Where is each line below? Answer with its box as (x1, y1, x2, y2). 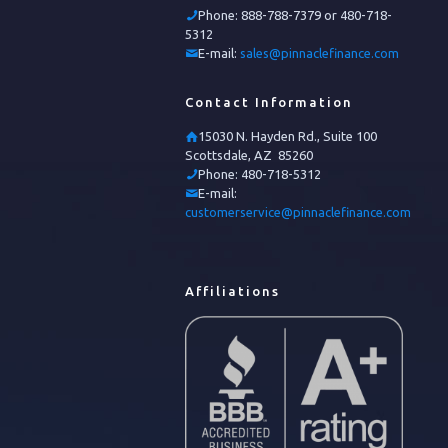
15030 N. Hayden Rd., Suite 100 (198, 129, 377, 144)
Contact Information (185, 95, 353, 110)
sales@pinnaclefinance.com (240, 46, 399, 61)
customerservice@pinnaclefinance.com (185, 205, 411, 220)
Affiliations (185, 284, 280, 299)
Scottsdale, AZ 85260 (185, 148, 313, 163)
